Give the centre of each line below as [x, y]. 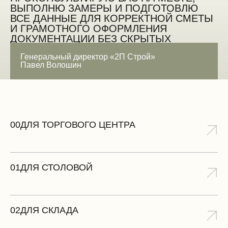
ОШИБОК [33, 49]
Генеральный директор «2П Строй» [88, 57]
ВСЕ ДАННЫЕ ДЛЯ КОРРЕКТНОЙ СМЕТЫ [112, 19]
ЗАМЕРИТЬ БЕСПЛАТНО [65, 72]
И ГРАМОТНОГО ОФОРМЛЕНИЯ [89, 29]
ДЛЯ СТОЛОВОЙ [56, 168]
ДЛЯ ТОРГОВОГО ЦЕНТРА [78, 125]
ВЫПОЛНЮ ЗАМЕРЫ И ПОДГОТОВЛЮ [104, 8]
